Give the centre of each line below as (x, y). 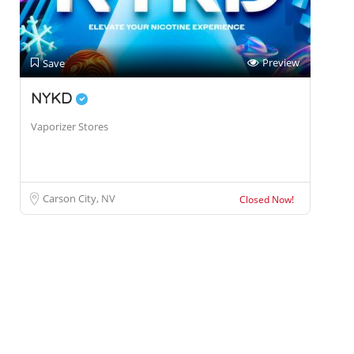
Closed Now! (266, 200)
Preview (281, 63)
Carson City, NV (79, 199)
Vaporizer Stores (70, 127)
